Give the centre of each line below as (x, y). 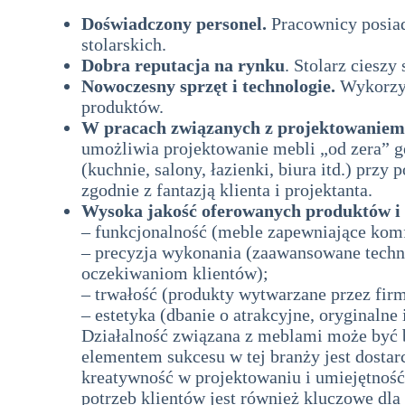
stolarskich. (124, 45)
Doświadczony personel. (174, 24)
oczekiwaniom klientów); (175, 273)
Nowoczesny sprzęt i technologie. (208, 86)
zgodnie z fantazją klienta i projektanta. (227, 190)
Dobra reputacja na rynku (183, 66)
